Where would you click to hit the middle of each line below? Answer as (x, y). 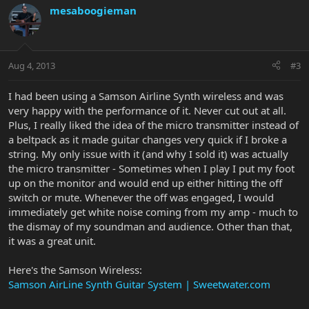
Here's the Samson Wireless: (75, 269)
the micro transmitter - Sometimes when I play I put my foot (151, 168)
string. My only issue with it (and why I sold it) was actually (148, 153)
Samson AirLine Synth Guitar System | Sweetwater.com (139, 284)
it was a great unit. (52, 240)
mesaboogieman (93, 11)
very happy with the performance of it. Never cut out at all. (147, 110)
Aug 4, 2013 (32, 65)
